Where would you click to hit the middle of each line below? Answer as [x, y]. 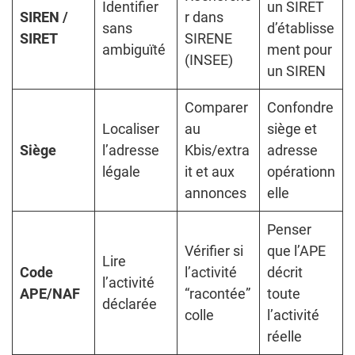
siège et [292, 129]
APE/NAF [50, 294]
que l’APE [296, 251]
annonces [216, 193]
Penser [289, 230]
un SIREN [296, 71]
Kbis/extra [217, 151]
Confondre [300, 108]
